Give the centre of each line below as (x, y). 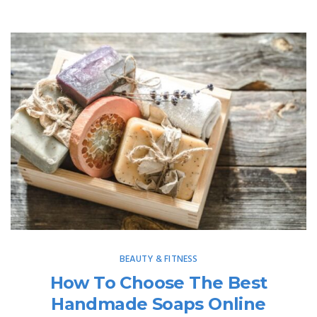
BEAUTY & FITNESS (158, 259)
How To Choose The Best (158, 282)
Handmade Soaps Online (158, 304)
